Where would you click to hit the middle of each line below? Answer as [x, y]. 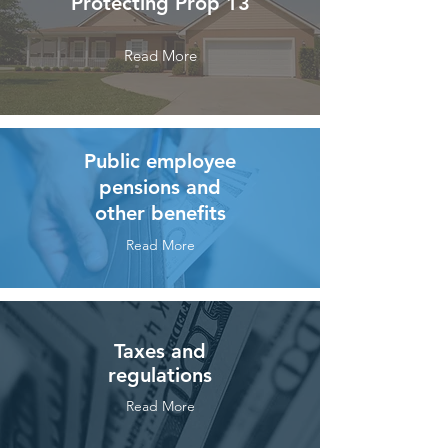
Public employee [160, 161]
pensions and [160, 187]
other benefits [160, 213]
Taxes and [160, 351]
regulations [160, 375]
